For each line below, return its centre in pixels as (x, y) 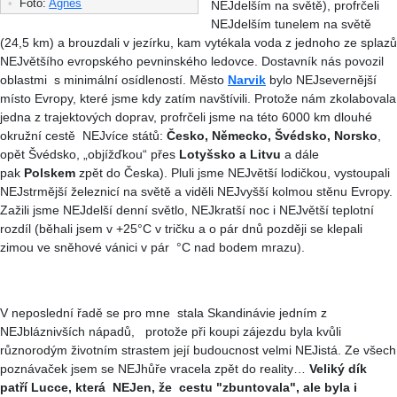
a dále (302, 154)
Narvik (247, 79)
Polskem (51, 172)
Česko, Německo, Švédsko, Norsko (272, 135)
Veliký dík (338, 368)
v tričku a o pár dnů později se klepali (259, 228)
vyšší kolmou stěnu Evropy (315, 191)
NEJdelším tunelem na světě (292, 23)
